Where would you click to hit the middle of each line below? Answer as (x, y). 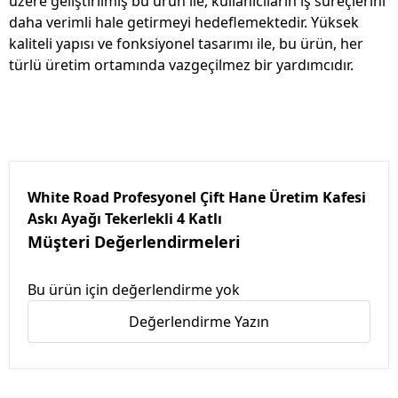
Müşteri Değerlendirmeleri (134, 242)
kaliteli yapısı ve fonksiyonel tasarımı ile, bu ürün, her (186, 44)
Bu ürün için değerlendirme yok (134, 290)
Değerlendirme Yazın (199, 322)
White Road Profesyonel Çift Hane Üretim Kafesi (197, 198)
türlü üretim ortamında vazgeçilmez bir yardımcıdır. (181, 65)
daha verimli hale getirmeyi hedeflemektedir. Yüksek (184, 23)
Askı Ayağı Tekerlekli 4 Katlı (125, 219)
